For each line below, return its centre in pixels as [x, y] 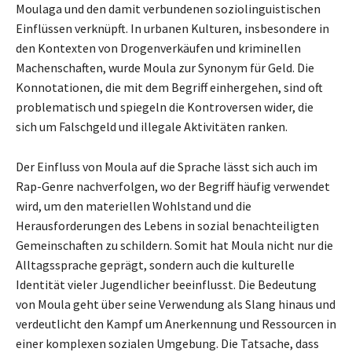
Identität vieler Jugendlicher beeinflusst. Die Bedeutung [166, 284]
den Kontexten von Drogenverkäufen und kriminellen [158, 48]
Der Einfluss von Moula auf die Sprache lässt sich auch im [167, 166]
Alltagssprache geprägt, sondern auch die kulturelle [155, 264]
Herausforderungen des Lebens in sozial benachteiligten [167, 225]
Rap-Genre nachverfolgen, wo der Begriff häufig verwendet [173, 186]
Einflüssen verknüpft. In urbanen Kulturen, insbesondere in [172, 28]
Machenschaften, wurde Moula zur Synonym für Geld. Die [165, 67]
